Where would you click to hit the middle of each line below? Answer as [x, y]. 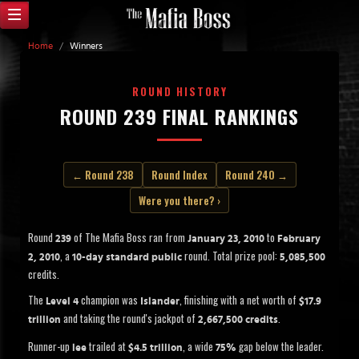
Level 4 [62, 302]
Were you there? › [179, 201]
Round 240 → [256, 175]
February [299, 240]
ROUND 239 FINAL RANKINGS [179, 117]
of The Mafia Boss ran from [129, 238]
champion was [109, 300]
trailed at [107, 347]
